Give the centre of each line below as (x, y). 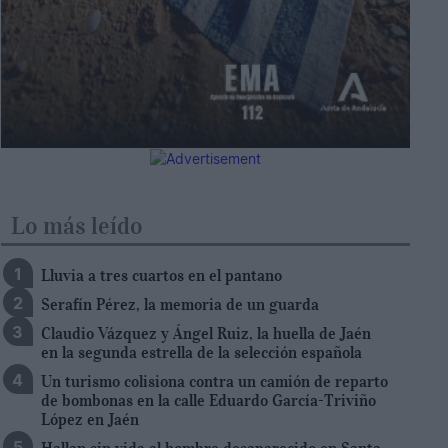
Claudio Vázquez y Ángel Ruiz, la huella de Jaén (205, 332)
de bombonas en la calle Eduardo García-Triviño (208, 399)
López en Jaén (89, 418)
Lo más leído (76, 225)
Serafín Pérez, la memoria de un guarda (179, 303)
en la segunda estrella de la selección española (201, 351)
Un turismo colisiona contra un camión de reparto (214, 380)
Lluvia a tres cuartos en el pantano (161, 274)
